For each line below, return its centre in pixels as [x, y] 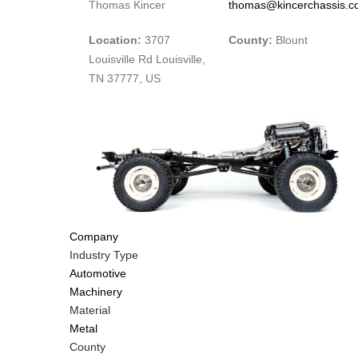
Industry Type [104, 255]
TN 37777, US [125, 79]
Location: [115, 40]
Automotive [98, 274]
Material [90, 310]
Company [94, 237]
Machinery [96, 292]
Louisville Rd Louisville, [147, 60]
